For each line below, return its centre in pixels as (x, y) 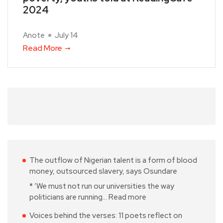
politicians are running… (69, 197)
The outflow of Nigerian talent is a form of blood (113, 161)
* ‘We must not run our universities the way (102, 186)
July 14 (66, 36)
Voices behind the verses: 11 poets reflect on (106, 215)
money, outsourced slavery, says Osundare (103, 171)
